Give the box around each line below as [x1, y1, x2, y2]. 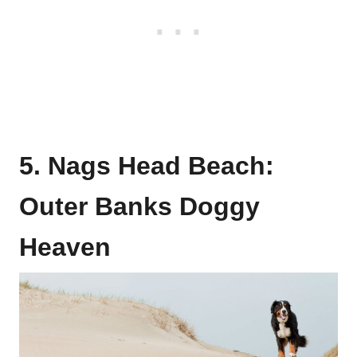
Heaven [19, 232, 111, 261]
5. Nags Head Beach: [19, 151, 274, 180]
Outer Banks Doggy [19, 191, 260, 221]
